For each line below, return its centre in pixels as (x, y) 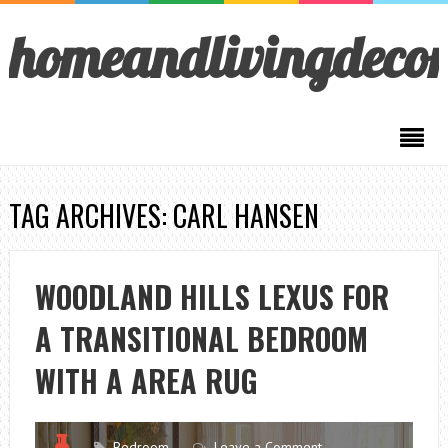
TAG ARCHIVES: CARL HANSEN (163, 215)
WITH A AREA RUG (146, 380)
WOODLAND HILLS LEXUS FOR (211, 296)
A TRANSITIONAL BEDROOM (201, 338)
